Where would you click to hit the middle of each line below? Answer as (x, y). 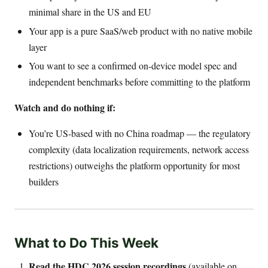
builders (44, 182)
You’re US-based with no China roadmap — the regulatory (140, 133)
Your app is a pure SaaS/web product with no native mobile (141, 31)
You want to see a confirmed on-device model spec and (133, 66)
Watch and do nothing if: (65, 108)
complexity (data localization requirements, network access (139, 150)
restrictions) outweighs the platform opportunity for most (134, 166)
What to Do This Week (86, 242)
